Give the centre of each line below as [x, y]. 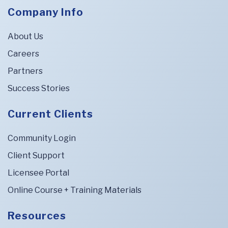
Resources [37, 216]
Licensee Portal [38, 173]
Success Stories [39, 89]
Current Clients [50, 114]
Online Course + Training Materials [75, 190]
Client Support [36, 156]
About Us [25, 37]
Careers [23, 54]
